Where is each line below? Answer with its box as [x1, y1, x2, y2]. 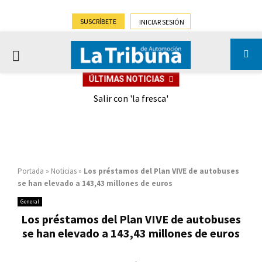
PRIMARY [11, 46, 62, 64]
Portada [18, 166, 44, 176]
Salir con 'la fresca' [94, 92, 168, 104]
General [20, 198, 39, 205]
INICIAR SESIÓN [139, 18, 184, 26]
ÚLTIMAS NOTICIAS [88, 74, 165, 84]
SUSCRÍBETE [80, 17, 116, 26]
